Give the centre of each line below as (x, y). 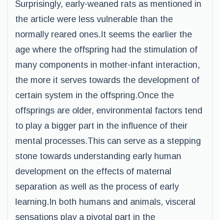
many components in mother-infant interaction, (108, 65)
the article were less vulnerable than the (94, 19)
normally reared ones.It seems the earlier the (104, 34)
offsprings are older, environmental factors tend (109, 110)
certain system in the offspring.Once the (95, 95)
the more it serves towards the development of (107, 80)
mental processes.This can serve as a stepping (108, 141)
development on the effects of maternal (93, 171)
